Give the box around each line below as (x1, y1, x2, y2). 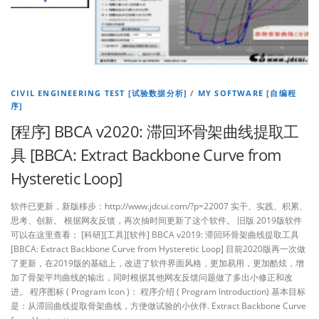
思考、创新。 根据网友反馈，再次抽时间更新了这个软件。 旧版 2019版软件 (11, 214, 302, 226)
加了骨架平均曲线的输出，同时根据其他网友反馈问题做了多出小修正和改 (11, 271, 293, 283)
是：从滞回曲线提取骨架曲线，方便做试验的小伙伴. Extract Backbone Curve (11, 299, 306, 312)
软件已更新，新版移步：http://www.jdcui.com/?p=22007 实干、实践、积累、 (11, 199, 308, 212)
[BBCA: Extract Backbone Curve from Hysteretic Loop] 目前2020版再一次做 (11, 242, 305, 255)
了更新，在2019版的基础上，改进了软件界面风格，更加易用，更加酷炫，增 (11, 256, 304, 269)
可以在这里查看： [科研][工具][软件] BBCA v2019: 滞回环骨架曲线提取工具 (11, 228, 299, 241)
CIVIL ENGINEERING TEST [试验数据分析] (11, 87, 188, 98)
